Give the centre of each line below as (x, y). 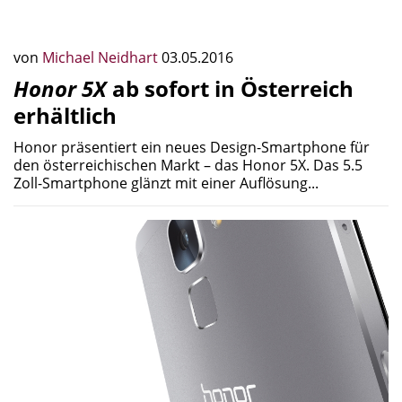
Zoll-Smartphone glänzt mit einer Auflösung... (166, 184)
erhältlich (65, 116)
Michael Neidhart (102, 58)
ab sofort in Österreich (230, 89)
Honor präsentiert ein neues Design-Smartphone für (192, 148)
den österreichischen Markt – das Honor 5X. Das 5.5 (188, 166)
